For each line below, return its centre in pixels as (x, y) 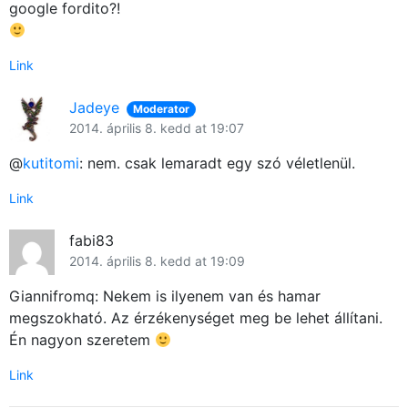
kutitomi (51, 163)
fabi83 (92, 240)
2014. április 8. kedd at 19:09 (157, 260)
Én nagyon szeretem (82, 339)
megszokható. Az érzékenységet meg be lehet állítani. (196, 317)
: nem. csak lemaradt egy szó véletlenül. (217, 163)
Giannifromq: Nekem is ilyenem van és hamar (165, 296)
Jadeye (94, 107)
